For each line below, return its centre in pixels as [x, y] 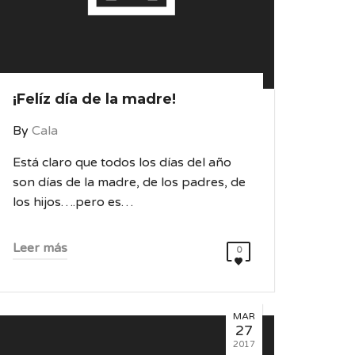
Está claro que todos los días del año [122, 162]
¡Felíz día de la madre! [94, 99]
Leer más [40, 248]
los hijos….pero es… [73, 202]
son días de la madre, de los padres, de [129, 182]
